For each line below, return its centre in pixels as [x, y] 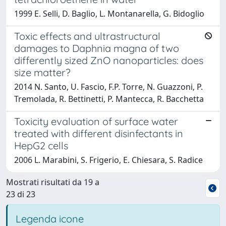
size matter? [42, 72]
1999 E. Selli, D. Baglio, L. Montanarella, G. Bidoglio [109, 13]
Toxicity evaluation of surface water [96, 121]
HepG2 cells [41, 145]
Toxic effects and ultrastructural [87, 36]
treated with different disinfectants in [99, 133]
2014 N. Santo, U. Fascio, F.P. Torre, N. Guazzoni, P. [108, 87]
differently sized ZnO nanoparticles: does [109, 60]
